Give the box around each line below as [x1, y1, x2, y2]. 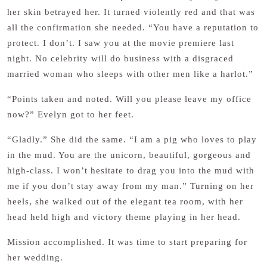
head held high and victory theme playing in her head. [7, 212, 244, 222]
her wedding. [7, 253, 63, 262]
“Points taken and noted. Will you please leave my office [7, 94, 252, 104]
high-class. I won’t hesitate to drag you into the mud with [7, 166, 254, 175]
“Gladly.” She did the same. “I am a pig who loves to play [7, 135, 257, 144]
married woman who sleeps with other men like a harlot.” [7, 69, 256, 79]
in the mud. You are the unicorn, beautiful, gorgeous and [7, 150, 251, 160]
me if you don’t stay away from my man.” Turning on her [7, 181, 254, 191]
